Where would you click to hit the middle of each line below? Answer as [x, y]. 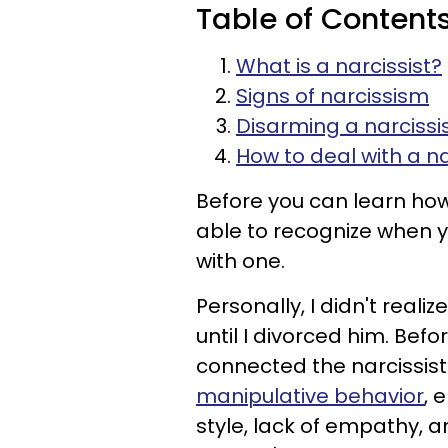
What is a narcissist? [339, 66]
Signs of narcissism [332, 96]
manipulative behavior [310, 396]
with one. [240, 261]
